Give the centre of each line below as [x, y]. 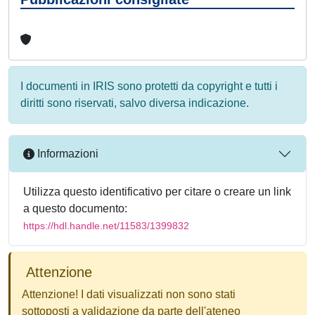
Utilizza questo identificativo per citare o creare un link [157, 191]
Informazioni [66, 154]
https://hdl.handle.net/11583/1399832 [106, 225]
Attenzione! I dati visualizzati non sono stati [129, 294]
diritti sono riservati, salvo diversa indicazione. [135, 103]
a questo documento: [75, 208]
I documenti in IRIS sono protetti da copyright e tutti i [149, 86]
